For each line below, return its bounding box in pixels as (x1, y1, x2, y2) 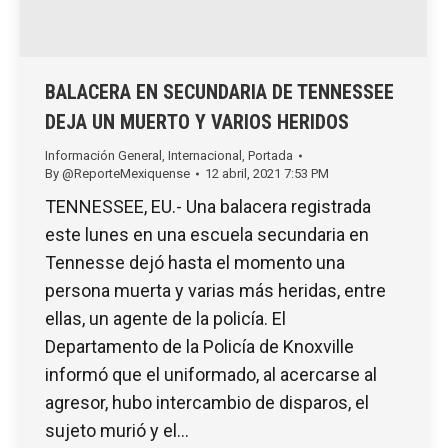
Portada (248, 148, 293, 164)
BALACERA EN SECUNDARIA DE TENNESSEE (45, 80, 394, 105)
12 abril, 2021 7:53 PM (205, 166, 329, 182)
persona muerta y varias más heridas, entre (45, 280, 386, 302)
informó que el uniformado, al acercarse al (45, 364, 377, 386)
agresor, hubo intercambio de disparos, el (45, 392, 369, 414)
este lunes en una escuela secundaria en (45, 224, 369, 246)
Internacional (168, 148, 242, 164)
